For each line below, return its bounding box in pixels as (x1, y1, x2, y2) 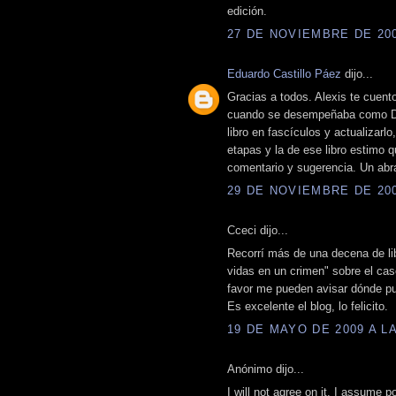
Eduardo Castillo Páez (227, 66, 341, 80)
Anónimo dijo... (227, 362, 304, 376)
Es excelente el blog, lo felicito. (227, 300, 388, 314)
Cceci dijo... (227, 223, 288, 237)
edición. (227, 4, 267, 19)
